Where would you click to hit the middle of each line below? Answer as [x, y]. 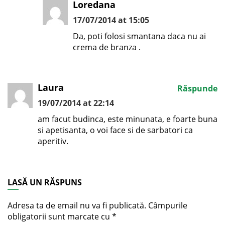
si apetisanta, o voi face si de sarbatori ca [115, 130]
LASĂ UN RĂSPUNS [45, 182]
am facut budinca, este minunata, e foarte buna [128, 119]
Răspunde [197, 88]
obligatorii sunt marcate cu [60, 216]
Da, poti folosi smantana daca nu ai [139, 36]
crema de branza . [107, 47]
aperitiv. [53, 141]
